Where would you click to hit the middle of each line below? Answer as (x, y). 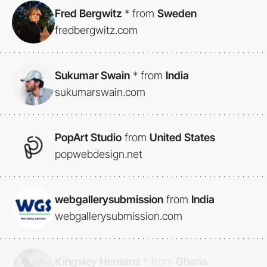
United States (182, 137)
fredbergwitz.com (96, 30)
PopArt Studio (88, 137)
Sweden (177, 13)
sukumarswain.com (100, 92)
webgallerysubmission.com (119, 216)
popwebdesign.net (99, 154)
